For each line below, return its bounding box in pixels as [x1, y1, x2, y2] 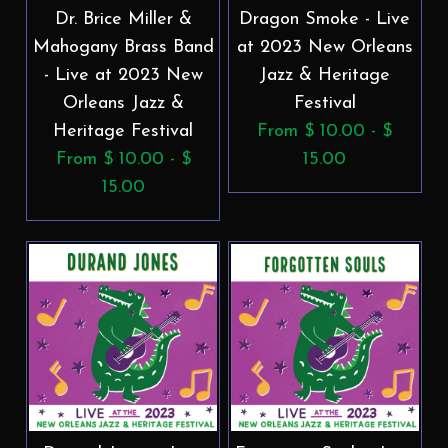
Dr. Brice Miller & [54, 9, 192, 29]
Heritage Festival [53, 121, 194, 141]
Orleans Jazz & [62, 93, 184, 113]
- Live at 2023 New [43, 65, 203, 85]
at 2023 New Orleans [236, 37, 413, 57]
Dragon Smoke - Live [239, 9, 411, 29]
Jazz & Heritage [259, 65, 391, 85]
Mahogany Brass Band [32, 37, 214, 57]
